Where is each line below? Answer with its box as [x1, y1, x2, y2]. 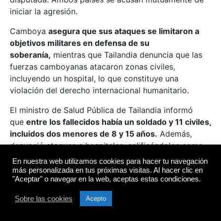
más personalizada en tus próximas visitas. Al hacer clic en [12, 166, 203, 174]
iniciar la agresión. [10, 6, 80, 16]
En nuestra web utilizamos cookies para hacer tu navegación [12, 157, 208, 165]
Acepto [86, 195, 106, 202]
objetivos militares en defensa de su [10, 37, 149, 48]
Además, [157, 128, 192, 139]
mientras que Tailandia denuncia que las [51, 49, 202, 60]
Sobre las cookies [15, 194, 73, 203]
